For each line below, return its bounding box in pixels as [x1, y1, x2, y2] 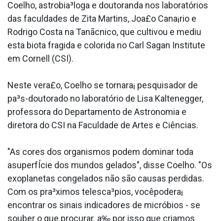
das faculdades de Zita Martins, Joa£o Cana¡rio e [7, 13, 196, 24]
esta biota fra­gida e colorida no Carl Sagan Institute [7, 40, 205, 51]
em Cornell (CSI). [7, 53, 74, 64]
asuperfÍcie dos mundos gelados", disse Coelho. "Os [7, 160, 212, 171]
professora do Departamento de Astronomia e [7, 107, 186, 117]
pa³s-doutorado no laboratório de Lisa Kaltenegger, [7, 93, 203, 104]
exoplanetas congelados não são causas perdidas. [7, 173, 204, 184]
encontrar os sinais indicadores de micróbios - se [7, 200, 200, 211]
